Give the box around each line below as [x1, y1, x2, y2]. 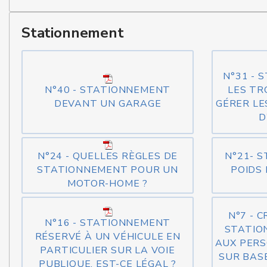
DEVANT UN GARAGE [54, 97, 162, 110]
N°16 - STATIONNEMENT [45, 216, 171, 229]
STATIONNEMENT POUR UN [37, 163, 179, 176]
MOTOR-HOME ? [67, 177, 148, 190]
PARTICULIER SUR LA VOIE [40, 243, 175, 257]
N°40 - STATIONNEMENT [45, 83, 171, 97]
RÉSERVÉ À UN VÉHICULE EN [35, 229, 181, 243]
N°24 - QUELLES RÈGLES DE [38, 150, 178, 163]
